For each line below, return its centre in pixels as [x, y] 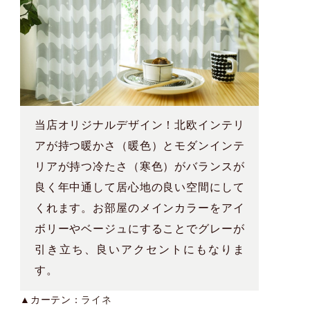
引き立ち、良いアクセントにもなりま [139, 250]
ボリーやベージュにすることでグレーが [139, 229]
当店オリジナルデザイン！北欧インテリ [139, 125]
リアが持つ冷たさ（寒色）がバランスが [139, 167]
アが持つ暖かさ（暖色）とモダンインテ [139, 146]
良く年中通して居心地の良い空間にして [139, 188]
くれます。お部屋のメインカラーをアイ [139, 208]
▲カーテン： [51, 300]
